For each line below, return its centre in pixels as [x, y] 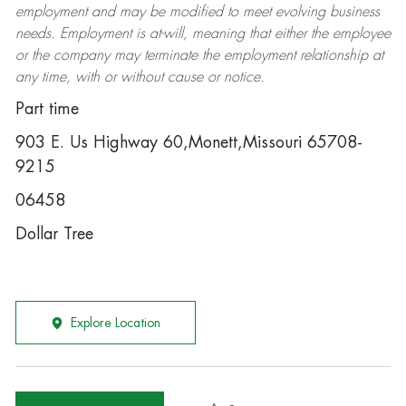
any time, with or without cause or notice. [140, 77]
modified [196, 12]
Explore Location [115, 323]
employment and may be [92, 12]
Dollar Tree [54, 234]
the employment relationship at [290, 55]
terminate [170, 55]
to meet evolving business [301, 12]
